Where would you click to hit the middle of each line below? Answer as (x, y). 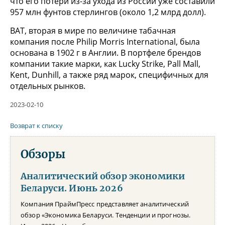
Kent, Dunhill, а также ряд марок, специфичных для (109, 75)
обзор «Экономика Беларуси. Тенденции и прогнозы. (106, 215)
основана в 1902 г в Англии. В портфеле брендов (105, 52)
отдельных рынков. (48, 86)
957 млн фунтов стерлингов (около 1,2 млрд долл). (108, 12)
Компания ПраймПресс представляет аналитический (105, 204)
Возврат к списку (36, 125)
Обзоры (43, 154)
